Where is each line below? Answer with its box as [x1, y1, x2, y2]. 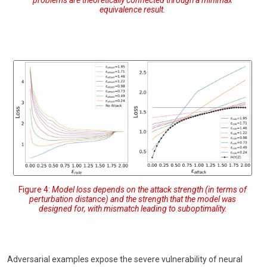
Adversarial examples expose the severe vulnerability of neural [7, 254, 243, 264]
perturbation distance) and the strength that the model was [29, 194, 236, 204]
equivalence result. [100, 5, 166, 15]
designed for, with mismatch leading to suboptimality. [38, 203, 227, 213]
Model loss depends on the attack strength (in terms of [52, 184, 247, 194]
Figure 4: [18, 184, 52, 194]
